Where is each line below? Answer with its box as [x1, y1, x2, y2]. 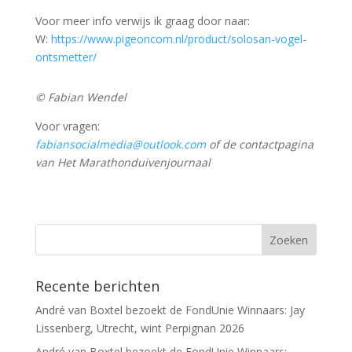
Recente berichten [35, 276, 159, 295]
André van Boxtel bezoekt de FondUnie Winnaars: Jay [35, 302, 305, 317]
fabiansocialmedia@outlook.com [35, 136, 206, 152]
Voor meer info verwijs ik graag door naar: [35, 13, 250, 28]
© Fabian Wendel [35, 89, 126, 104]
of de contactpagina [205, 136, 313, 152]
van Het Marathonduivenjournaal [35, 154, 211, 170]
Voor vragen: [35, 118, 100, 134]
